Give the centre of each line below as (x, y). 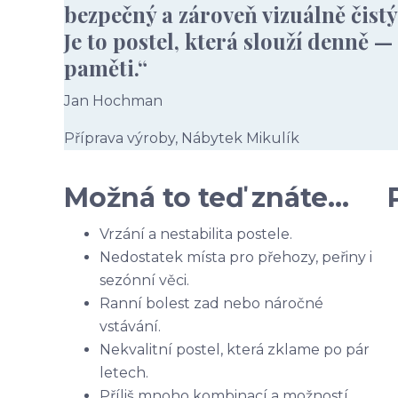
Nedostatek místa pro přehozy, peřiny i (236, 257)
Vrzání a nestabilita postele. (196, 234)
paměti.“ (106, 68)
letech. (124, 373)
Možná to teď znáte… (207, 198)
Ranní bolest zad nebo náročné (211, 303)
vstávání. (130, 326)
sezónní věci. (144, 280)
